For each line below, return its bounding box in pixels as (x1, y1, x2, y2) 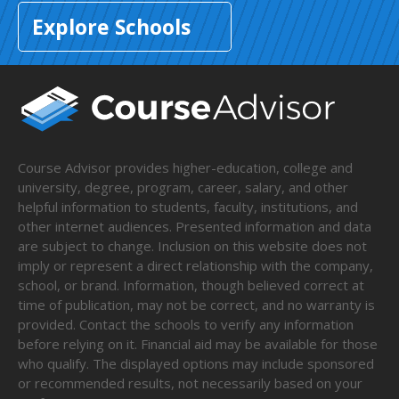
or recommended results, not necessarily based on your (18, 374, 362, 393)
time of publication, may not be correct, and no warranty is (18, 296, 375, 314)
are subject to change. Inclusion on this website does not (18, 237, 367, 256)
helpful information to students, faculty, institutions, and (18, 198, 358, 216)
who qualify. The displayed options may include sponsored (18, 354, 374, 373)
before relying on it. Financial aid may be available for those (18, 335, 378, 354)
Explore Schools (32, 12, 191, 41)
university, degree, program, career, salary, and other (18, 178, 348, 197)
